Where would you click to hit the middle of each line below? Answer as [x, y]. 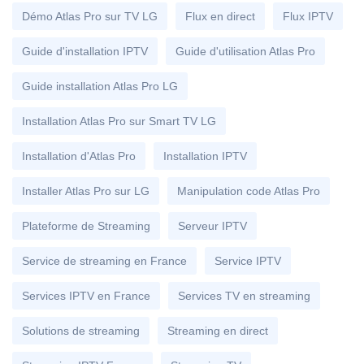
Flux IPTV [308, 16]
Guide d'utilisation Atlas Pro [245, 51]
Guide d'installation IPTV [85, 51]
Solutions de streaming [81, 330]
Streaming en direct [218, 330]
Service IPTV [248, 260]
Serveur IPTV [212, 225]
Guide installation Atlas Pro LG [100, 86]
